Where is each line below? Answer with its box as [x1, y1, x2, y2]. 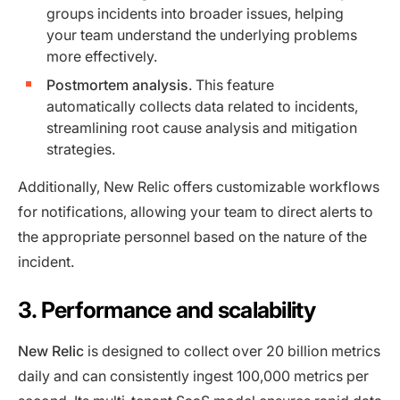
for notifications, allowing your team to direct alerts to [18, 202, 373, 221]
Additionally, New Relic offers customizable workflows [18, 177, 379, 196]
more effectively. [46, 46, 157, 65]
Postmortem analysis [46, 75, 188, 94]
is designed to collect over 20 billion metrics [84, 341, 380, 360]
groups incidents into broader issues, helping [46, 4, 344, 22]
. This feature [188, 75, 274, 94]
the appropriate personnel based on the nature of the [18, 227, 367, 246]
